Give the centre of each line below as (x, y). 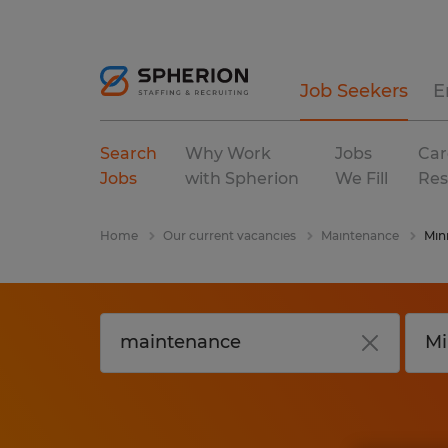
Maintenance (360, 235)
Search (128, 153)
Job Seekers (354, 91)
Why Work (228, 153)
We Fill (361, 178)
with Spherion (242, 178)
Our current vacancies (229, 235)
